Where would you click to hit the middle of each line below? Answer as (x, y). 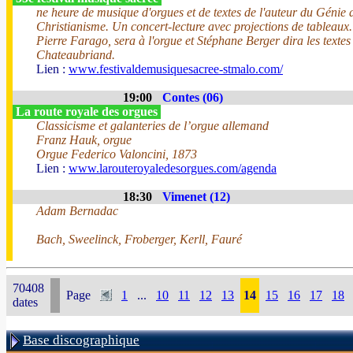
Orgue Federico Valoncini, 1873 (117, 154)
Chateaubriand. (76, 55)
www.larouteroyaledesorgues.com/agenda (173, 168)
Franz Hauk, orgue (84, 140)
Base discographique (81, 340)
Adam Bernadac (77, 211)
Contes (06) (193, 97)
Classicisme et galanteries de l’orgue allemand (152, 126)
